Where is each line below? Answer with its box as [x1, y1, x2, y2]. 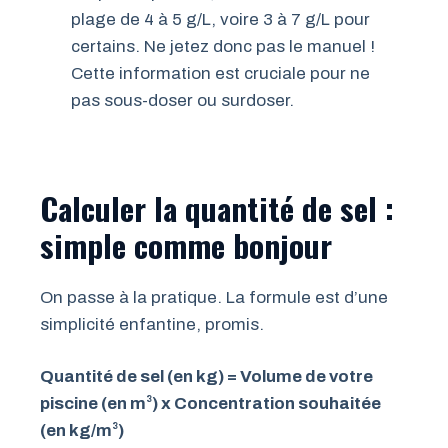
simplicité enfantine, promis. [40, 314, 264, 334]
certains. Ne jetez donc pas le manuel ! [70, 36, 375, 56]
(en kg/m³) [40, 421, 124, 441]
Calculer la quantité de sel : [40, 184, 394, 231]
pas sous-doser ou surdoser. [70, 90, 294, 110]
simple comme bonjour [40, 221, 332, 268]
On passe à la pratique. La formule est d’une [40, 287, 388, 307]
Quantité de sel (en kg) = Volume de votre [40, 367, 373, 387]
